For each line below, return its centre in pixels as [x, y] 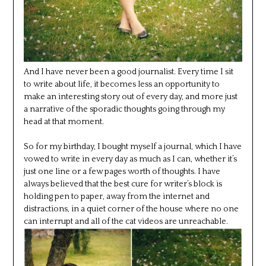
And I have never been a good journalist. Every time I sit [128, 72]
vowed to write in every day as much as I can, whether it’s [130, 159]
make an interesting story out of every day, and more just [130, 96]
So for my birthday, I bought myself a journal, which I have [132, 146]
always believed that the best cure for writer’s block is [123, 184]
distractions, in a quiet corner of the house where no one [131, 209]
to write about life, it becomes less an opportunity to [121, 84]
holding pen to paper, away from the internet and [116, 196]
